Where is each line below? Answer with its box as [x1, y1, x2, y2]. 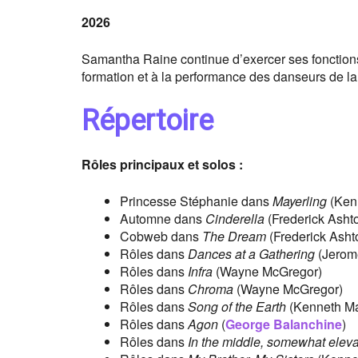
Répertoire [82, 104, 213, 138]
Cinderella [205, 209, 265, 229]
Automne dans [120, 209, 205, 229]
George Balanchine [225, 315, 342, 334]
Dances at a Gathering [188, 245, 315, 264]
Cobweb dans [120, 227, 202, 246]
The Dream [202, 227, 266, 246]
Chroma [188, 280, 233, 299]
